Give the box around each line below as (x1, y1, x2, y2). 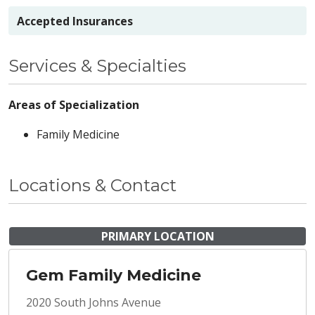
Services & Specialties (8, 56, 186, 77)
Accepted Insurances (17, 13, 133, 29)
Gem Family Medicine (26, 266, 201, 285)
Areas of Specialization (8, 97, 139, 113)
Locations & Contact (8, 175, 176, 196)
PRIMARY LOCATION (101, 229, 214, 245)
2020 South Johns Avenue (26, 295, 161, 311)
